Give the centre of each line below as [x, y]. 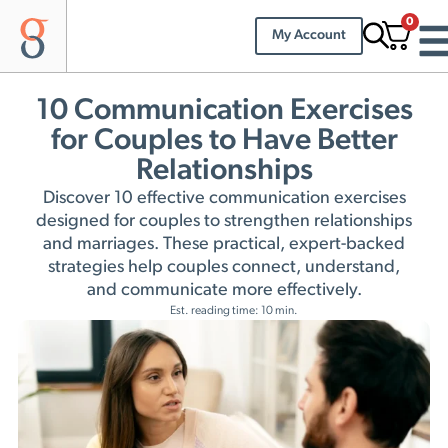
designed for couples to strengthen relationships [224, 221]
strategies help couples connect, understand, [224, 267]
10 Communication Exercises [224, 111]
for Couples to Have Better [224, 141]
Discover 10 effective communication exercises [224, 198]
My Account [308, 35]
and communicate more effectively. [224, 290]
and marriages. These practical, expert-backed [224, 244]
